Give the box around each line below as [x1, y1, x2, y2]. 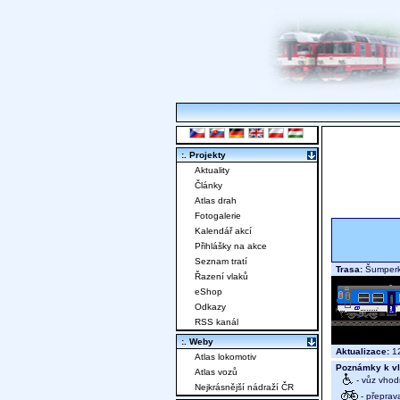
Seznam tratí [195, 256, 247, 267]
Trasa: [336, 264, 362, 275]
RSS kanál [195, 317, 238, 328]
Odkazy [195, 302, 226, 312]
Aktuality [195, 165, 229, 176]
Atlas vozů [195, 367, 237, 378]
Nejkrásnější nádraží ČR [195, 382, 294, 393]
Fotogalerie [195, 211, 241, 221]
